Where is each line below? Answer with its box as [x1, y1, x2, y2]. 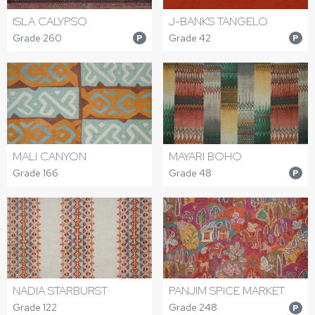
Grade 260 [13, 31, 62, 44]
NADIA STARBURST [13, 283, 108, 299]
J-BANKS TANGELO [169, 13, 268, 29]
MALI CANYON [13, 148, 86, 164]
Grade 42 [169, 31, 211, 44]
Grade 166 [13, 166, 58, 179]
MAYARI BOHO [169, 148, 242, 164]
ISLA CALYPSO [13, 13, 87, 29]
